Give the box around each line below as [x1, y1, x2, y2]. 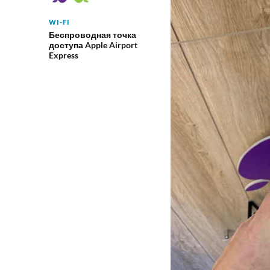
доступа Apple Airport [48, 39, 137, 50]
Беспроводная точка [48, 29, 136, 40]
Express [48, 49, 78, 60]
